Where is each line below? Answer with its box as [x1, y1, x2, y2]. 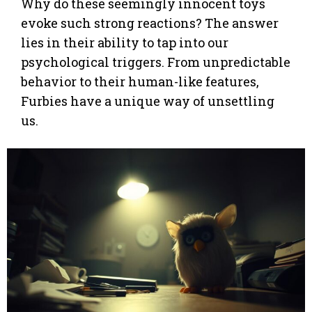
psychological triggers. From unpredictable [21, 53, 290, 70]
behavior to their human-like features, [21, 72, 259, 90]
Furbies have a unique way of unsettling [21, 92, 274, 109]
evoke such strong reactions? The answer [21, 14, 279, 31]
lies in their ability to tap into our [21, 33, 228, 51]
